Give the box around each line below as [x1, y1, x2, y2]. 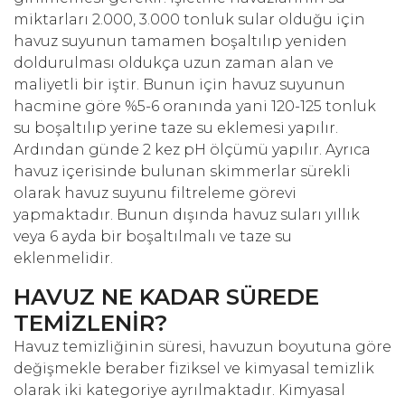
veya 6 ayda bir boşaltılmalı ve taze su [14, 228, 292, 246]
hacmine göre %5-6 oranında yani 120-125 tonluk [14, 98, 376, 116]
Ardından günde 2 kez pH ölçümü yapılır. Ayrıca [14, 141, 371, 159]
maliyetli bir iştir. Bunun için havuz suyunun [14, 76, 345, 94]
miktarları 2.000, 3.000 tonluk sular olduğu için [14, 11, 365, 29]
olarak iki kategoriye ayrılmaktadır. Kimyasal [14, 381, 345, 400]
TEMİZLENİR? [14, 309, 168, 337]
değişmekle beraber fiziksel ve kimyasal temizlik [14, 360, 374, 378]
